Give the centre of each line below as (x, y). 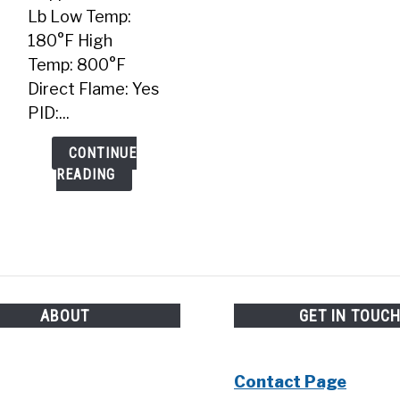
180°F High (70, 40)
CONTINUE (102, 153)
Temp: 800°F (77, 64)
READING (85, 174)
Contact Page (290, 382)
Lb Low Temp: (79, 16)
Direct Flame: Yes (93, 88)
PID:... (49, 112)
